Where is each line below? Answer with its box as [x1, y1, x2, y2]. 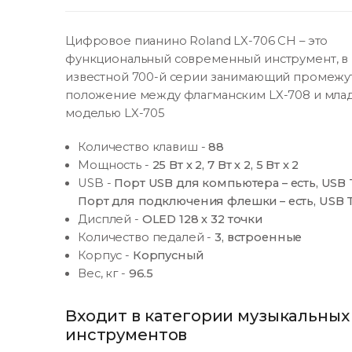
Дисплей [78, 212, 135, 227]
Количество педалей [78, 230, 207, 245]
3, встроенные [214, 230, 302, 245]
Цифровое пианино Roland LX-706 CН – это [65, 34, 328, 49]
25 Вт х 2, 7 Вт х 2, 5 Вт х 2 [152, 158, 299, 173]
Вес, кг [78, 266, 122, 281]
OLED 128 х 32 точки [141, 212, 262, 227]
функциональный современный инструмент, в [65, 52, 349, 67]
